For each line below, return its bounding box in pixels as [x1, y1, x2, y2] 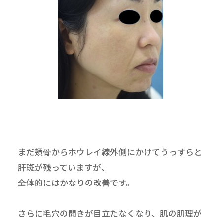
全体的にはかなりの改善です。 [17, 177, 134, 189]
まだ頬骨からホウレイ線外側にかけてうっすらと [17, 146, 202, 158]
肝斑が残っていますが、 [17, 161, 110, 174]
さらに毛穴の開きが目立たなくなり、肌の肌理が [17, 207, 202, 220]
